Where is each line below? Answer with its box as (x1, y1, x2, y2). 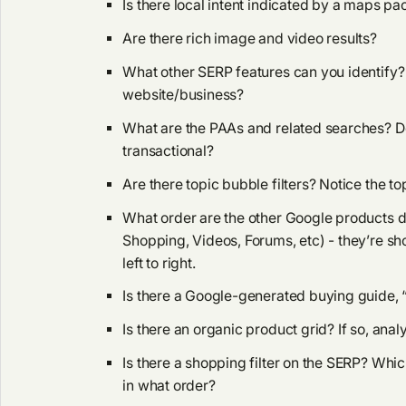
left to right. (122, 254, 196, 272)
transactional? (122, 141, 214, 159)
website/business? (122, 86, 245, 104)
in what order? (122, 377, 216, 395)
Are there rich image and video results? (122, 30, 377, 48)
